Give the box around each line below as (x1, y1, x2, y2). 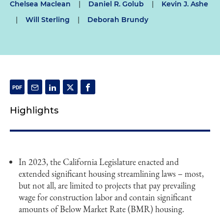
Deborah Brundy (87, 15, 148, 24)
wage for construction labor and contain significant (19, 192, 192, 203)
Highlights (10, 105, 58, 116)
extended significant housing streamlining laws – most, (19, 168, 204, 179)
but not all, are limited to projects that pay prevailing (19, 180, 195, 191)
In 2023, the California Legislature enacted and (19, 156, 179, 167)
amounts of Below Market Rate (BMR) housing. (19, 203, 184, 215)
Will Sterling (26, 15, 70, 24)
